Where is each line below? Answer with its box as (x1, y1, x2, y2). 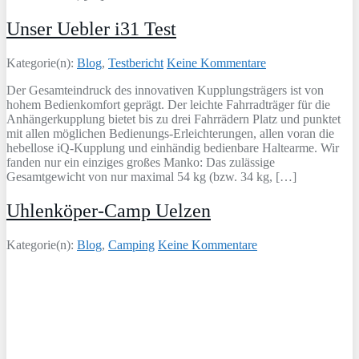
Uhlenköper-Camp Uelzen (6, 200, 211, 222)
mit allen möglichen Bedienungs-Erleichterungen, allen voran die (6, 127, 334, 141)
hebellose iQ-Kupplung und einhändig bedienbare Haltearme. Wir (6, 141, 339, 155)
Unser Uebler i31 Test (6, 18, 176, 40)
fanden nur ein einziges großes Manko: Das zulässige (6, 155, 275, 170)
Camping (108, 238, 155, 252)
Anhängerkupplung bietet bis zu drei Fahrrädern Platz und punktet (6, 112, 341, 127)
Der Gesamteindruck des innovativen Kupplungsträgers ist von (6, 83, 324, 98)
